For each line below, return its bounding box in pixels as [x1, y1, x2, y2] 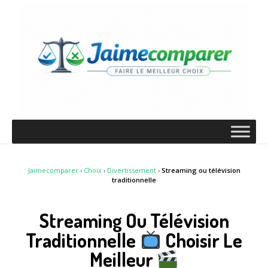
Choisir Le [161, 227, 242, 252]
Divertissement [106, 166, 156, 175]
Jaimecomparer [28, 166, 78, 175]
